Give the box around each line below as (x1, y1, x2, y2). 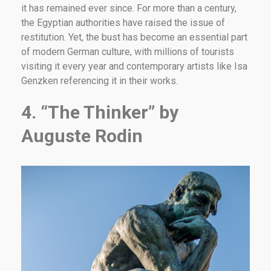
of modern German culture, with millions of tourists (21, 45, 234, 57)
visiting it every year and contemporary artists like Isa (21, 60, 247, 72)
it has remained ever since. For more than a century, (21, 2, 237, 14)
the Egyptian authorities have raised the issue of (21, 16, 225, 28)
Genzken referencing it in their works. (21, 74, 178, 87)
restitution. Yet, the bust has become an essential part (21, 31, 247, 43)
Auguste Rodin (21, 125, 143, 146)
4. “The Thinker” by (21, 101, 178, 123)
